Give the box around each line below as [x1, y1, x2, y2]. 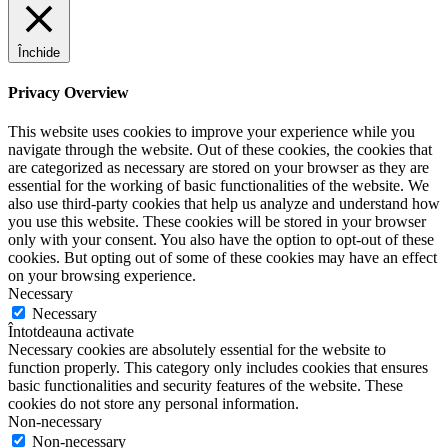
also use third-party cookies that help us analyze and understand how [8, 195, 440, 213]
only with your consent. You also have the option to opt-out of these [8, 231, 434, 249]
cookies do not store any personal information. [8, 395, 299, 413]
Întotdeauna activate [8, 323, 134, 341]
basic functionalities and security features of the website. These [8, 377, 403, 395]
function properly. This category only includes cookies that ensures [8, 359, 428, 377]
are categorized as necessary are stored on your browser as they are [8, 159, 429, 177]
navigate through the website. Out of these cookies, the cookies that [8, 141, 432, 159]
